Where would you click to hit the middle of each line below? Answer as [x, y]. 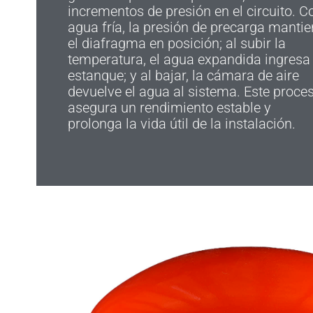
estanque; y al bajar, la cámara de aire [183, 76]
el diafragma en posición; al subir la [177, 44]
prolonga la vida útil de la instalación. [182, 124]
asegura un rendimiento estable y [169, 108]
